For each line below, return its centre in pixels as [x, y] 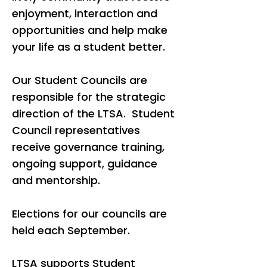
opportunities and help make [90, 30]
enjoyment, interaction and [85, 13]
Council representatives [76, 130]
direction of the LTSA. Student [93, 114]
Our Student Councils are [80, 80]
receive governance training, [88, 147]
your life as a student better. [93, 47]
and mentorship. [56, 180]
